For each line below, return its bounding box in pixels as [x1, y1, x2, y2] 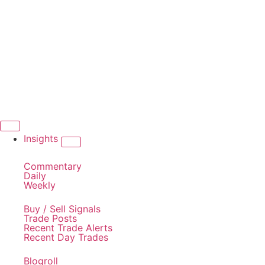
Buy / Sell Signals [24, 203, 101, 215]
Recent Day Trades [24, 231, 108, 243]
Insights [24, 132, 61, 144]
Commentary [24, 160, 82, 172]
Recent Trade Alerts [24, 222, 112, 234]
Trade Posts [24, 212, 77, 224]
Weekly [24, 179, 56, 191]
